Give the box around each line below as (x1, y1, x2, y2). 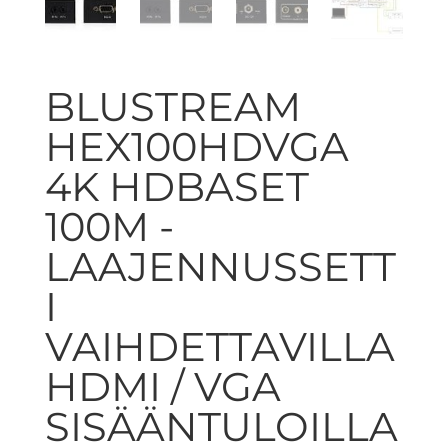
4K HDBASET (44, 161, 309, 211)
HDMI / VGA (44, 361, 281, 411)
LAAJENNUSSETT (44, 241, 396, 291)
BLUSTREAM (44, 81, 301, 131)
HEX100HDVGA (44, 121, 349, 171)
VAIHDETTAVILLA (44, 321, 395, 371)
